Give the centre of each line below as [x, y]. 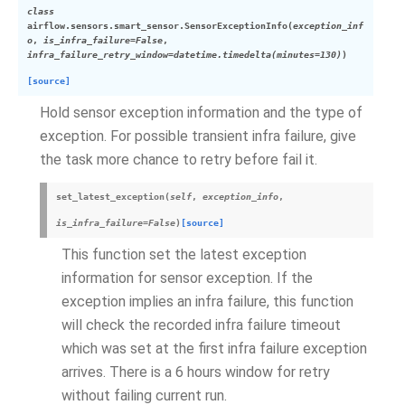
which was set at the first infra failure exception [214, 348]
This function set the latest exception [184, 254]
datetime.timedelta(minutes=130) [258, 55]
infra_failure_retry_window [98, 55]
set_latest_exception [110, 197]
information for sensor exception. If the [187, 278]
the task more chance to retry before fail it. [179, 160]
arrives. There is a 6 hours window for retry [196, 372]
